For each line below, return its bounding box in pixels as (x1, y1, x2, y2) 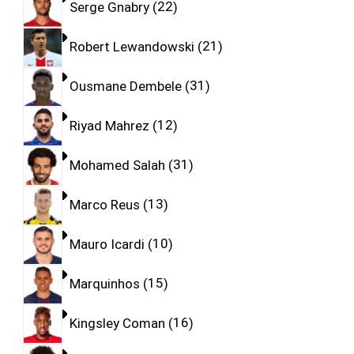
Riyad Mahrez (69, 117, 149, 134)
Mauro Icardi (69, 235, 145, 252)
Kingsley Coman (69, 314, 165, 331)
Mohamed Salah (69, 156, 165, 173)
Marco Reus (69, 196, 140, 213)
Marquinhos (69, 275, 140, 292)
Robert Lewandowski (69, 38, 194, 55)
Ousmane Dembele (69, 77, 182, 94)
